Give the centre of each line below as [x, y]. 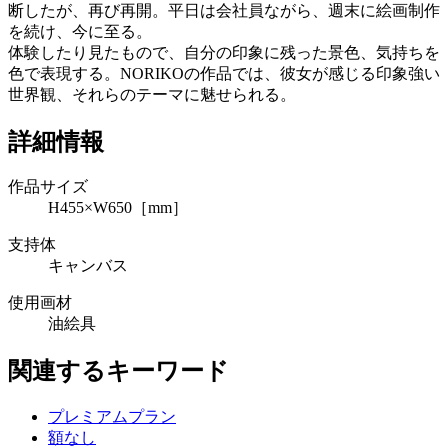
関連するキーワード [118, 371]
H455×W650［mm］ [118, 208]
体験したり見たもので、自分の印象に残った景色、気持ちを [224, 52]
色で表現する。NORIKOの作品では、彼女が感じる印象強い [224, 73]
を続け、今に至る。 [80, 31]
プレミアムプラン [112, 417]
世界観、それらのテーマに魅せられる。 [152, 94]
